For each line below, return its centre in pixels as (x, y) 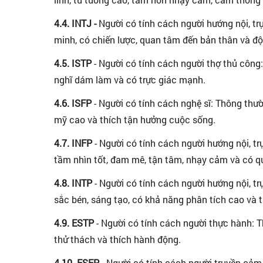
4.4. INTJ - (75, 23)
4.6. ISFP (74, 103)
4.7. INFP (74, 143)
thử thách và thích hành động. (117, 239)
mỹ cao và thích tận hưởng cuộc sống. (135, 119)
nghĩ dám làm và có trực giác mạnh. (130, 80)
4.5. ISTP (74, 63)
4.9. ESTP (75, 223)
